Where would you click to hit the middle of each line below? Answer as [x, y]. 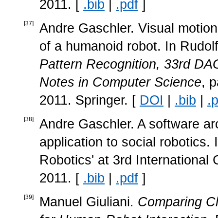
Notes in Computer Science [120, 82]
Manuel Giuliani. [89, 202]
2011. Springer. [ [90, 100]
